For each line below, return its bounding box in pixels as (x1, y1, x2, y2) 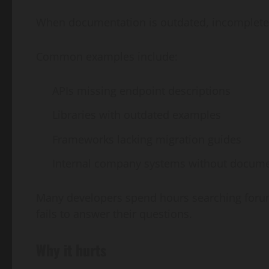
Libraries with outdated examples (52, 107, 221, 122)
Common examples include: (36, 49, 178, 64)
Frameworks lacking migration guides (52, 131, 241, 147)
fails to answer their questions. (36, 207, 192, 222)
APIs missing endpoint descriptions (52, 83, 231, 98)
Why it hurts (36, 239, 106, 261)
